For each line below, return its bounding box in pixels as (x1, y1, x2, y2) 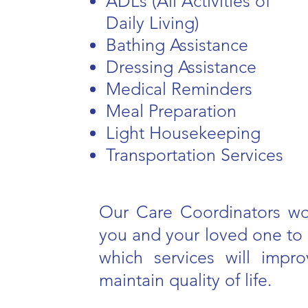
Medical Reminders (106, 78, 257, 99)
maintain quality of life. (99, 269, 277, 290)
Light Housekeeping (106, 122, 261, 143)
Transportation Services (106, 144, 283, 165)
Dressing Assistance (106, 56, 261, 77)
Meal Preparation (106, 100, 241, 121)
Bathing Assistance (106, 34, 253, 55)
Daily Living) (106, 12, 204, 33)
